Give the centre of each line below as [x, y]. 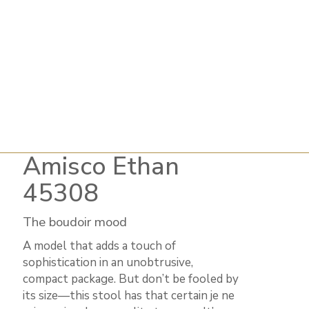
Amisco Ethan [101, 167]
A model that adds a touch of [99, 246]
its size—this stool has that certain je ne [128, 296]
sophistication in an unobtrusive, [108, 262]
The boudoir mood [74, 222]
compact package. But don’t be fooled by [130, 279]
